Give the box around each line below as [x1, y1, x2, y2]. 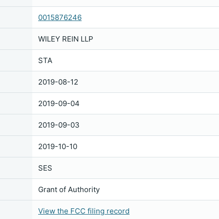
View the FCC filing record [38, 206, 130, 216]
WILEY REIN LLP [38, 34, 93, 44]
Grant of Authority [38, 185, 100, 194]
